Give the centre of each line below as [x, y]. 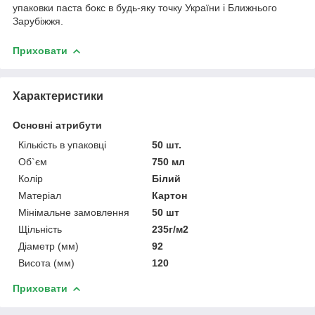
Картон [170, 195]
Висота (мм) [46, 263]
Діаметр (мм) [49, 246]
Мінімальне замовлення [74, 212]
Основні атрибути [57, 125]
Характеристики [58, 96]
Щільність [40, 229]
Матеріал [40, 195]
